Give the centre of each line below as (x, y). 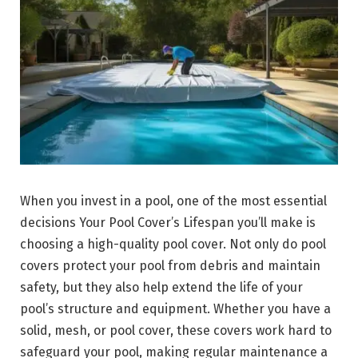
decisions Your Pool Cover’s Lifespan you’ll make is (168, 222)
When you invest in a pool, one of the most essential (173, 201)
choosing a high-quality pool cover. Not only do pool (173, 244)
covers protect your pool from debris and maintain (170, 265)
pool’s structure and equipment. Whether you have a (175, 308)
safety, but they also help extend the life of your (161, 287)
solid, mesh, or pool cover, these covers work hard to (176, 330)
